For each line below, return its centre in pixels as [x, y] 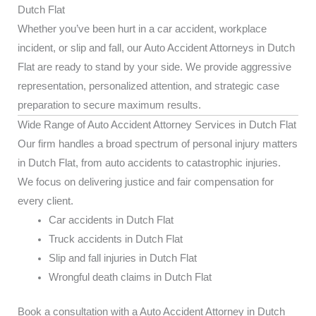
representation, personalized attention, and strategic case [148, 86]
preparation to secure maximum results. [109, 105]
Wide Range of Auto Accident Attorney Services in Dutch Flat [157, 125]
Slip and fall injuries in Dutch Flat [122, 258]
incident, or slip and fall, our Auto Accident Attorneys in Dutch [156, 48]
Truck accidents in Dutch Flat [115, 239]
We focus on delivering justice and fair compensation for [146, 182]
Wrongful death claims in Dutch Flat [130, 277]
